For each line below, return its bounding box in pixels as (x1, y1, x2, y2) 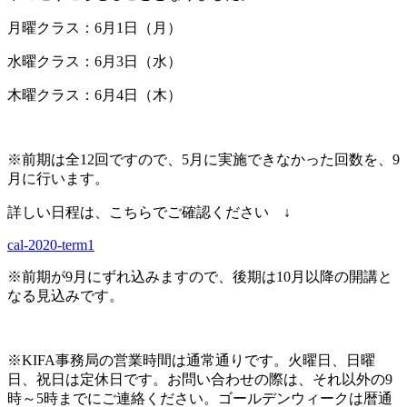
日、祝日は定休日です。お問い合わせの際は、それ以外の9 (7, 371, 392, 387)
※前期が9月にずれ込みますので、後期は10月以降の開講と (7, 268, 392, 284)
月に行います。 (7, 170, 109, 186)
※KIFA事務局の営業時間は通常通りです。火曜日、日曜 (7, 352, 375, 368)
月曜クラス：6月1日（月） (7, 19, 182, 35)
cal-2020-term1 (7, 236, 94, 253)
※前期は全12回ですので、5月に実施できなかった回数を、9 (7, 151, 400, 167)
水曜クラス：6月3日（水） (7, 53, 182, 69)
